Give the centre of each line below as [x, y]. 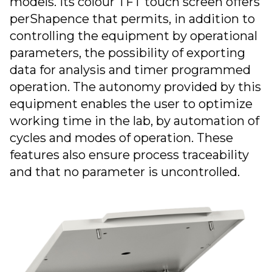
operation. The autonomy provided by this [135, 87]
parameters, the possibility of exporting [127, 53]
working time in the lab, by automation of [134, 121]
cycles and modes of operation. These [121, 138]
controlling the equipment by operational [134, 36]
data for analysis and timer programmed [130, 70]
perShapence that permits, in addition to [132, 19]
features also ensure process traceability [129, 155]
